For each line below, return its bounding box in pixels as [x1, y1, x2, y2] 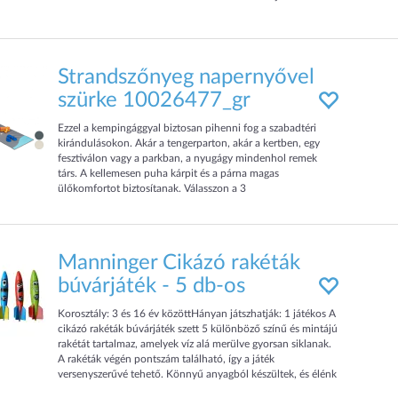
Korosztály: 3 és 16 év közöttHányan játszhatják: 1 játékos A [58, 308, 337, 319]
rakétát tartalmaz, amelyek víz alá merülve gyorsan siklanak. [58, 338, 332, 349]
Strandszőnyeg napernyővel [58, 67, 315, 88]
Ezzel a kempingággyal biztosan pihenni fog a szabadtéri [58, 123, 317, 133]
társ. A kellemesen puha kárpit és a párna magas [58, 168, 280, 179]
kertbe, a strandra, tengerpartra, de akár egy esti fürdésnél [58, 5, 324, 16]
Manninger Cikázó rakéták [58, 252, 301, 274]
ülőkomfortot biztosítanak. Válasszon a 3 [58, 183, 247, 194]
